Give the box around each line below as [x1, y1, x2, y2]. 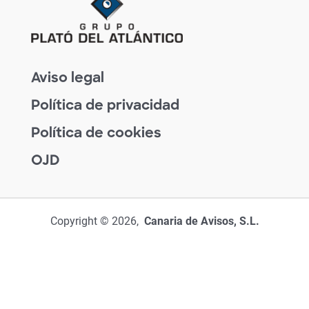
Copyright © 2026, [50, 215, 144, 228]
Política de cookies [30, 126, 161, 141]
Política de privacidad [30, 99, 179, 113]
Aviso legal [30, 71, 104, 86]
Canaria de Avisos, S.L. [143, 215, 259, 228]
